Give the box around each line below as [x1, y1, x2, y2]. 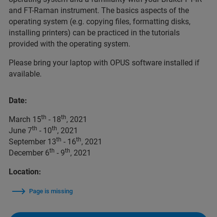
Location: [9, 167, 41, 176]
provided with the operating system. [9, 39, 130, 48]
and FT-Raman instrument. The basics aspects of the [9, 6, 189, 15]
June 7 [9, 126, 32, 135]
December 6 [9, 148, 49, 157]
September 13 [9, 137, 56, 146]
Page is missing [29, 187, 73, 195]
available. [9, 69, 42, 78]
